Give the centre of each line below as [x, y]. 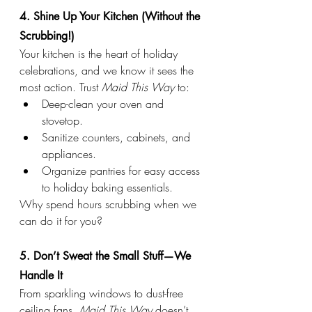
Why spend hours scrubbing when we [110, 204]
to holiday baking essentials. [107, 188]
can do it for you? [61, 221]
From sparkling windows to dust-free [103, 294]
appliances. [69, 154]
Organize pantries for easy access [123, 171]
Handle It [41, 276]
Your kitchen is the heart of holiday [100, 54]
